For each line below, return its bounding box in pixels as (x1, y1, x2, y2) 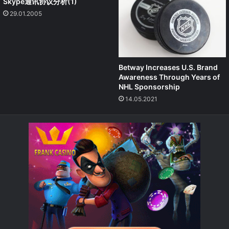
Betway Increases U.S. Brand (119, 62, 218, 72)
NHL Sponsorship (119, 82, 180, 91)
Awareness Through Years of (119, 72, 220, 81)
